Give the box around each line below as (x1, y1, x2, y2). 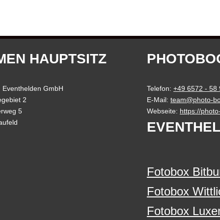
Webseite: (147, 107, 180, 115)
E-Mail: (147, 96, 170, 104)
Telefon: (147, 84, 173, 92)
